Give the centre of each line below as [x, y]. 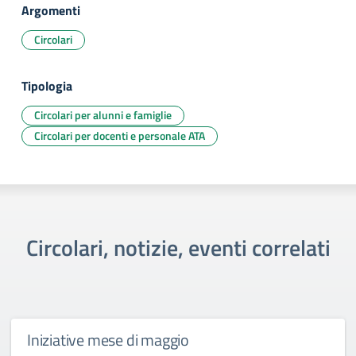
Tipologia [47, 86]
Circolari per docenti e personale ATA [120, 135]
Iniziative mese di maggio [108, 340]
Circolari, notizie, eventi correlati [178, 248]
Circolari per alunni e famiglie [103, 115]
